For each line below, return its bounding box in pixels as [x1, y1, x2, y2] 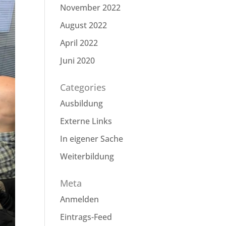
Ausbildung [60, 98, 103, 109]
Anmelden [60, 194, 99, 205]
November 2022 [60, 2, 121, 13]
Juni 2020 [60, 55, 95, 66]
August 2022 [60, 20, 107, 31]
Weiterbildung [60, 151, 115, 162]
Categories [60, 81, 106, 93]
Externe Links [60, 116, 112, 127]
